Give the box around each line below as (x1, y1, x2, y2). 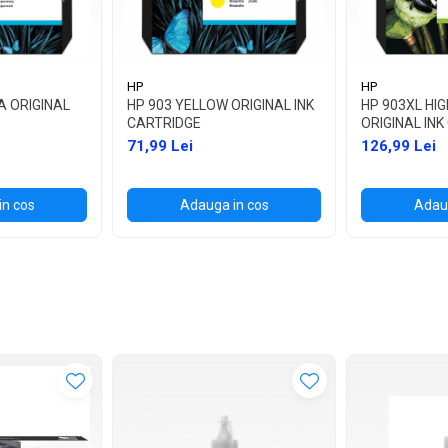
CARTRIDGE (127, 115, 201, 131)
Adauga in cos (179, 197, 269, 213)
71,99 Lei (127, 137, 193, 155)
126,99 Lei (361, 137, 436, 155)
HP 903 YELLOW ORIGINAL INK (127, 97, 314, 113)
